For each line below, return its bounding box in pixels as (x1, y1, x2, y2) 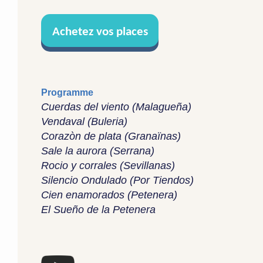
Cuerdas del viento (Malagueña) (41, 101, 191, 113)
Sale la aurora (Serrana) (41, 145, 154, 157)
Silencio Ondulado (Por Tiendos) (41, 174, 194, 186)
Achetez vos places (52, 26, 148, 38)
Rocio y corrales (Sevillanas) (41, 160, 175, 171)
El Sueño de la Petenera (41, 204, 156, 215)
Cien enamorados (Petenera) (41, 189, 177, 201)
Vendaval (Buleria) (41, 116, 127, 127)
